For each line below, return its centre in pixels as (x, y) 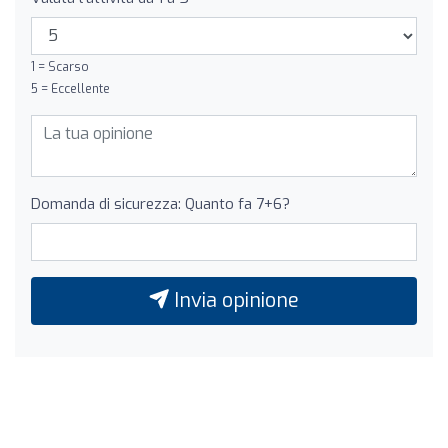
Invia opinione (234, 300)
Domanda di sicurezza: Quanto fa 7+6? (160, 203)
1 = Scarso (60, 66)
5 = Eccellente (70, 88)
